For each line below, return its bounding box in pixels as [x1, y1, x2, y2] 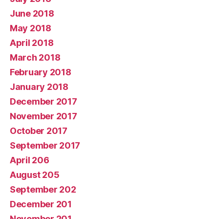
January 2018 [10, 81, 68, 92]
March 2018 [10, 52, 61, 63]
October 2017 [10, 125, 67, 136]
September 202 [10, 184, 76, 195]
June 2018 [10, 8, 54, 19]
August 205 [10, 169, 60, 180]
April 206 [10, 154, 49, 165]
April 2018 [10, 37, 54, 48]
